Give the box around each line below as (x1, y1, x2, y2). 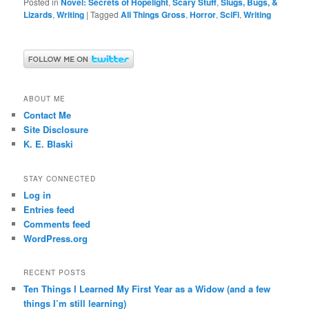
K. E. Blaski (23, 137, 74, 151)
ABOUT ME (23, 94, 66, 104)
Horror (190, 8, 217, 21)
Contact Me (23, 108, 72, 122)
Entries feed (23, 202, 75, 216)
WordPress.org (23, 231, 88, 245)
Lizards (23, 8, 53, 21)
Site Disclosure (23, 123, 89, 137)
